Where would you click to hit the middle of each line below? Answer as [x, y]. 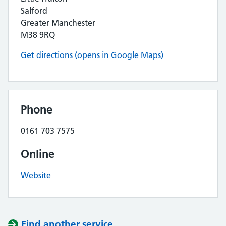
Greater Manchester [58, 23]
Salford [34, 11]
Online [38, 154]
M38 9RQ [38, 35]
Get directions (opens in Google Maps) [92, 55]
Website [36, 175]
